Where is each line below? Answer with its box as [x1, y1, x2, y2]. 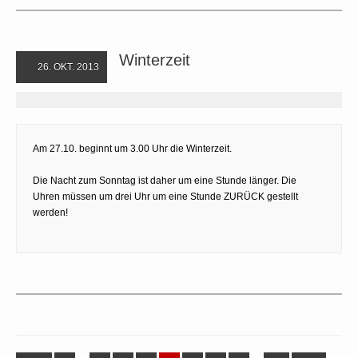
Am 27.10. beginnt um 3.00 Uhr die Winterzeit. [33, 142, 232, 154]
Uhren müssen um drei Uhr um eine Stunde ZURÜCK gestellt [33, 190, 298, 202]
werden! [33, 206, 68, 218]
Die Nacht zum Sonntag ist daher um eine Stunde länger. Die [33, 174, 296, 186]
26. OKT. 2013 [35, 61, 99, 73]
